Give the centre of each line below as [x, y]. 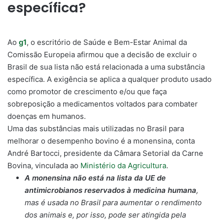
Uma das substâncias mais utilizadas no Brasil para [96, 128]
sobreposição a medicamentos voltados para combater [103, 104]
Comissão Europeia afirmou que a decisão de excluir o [102, 54]
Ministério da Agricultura [123, 165]
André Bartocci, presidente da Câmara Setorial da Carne [105, 153]
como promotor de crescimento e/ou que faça [87, 91]
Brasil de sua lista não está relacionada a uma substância [106, 67]
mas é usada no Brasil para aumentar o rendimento [113, 202]
